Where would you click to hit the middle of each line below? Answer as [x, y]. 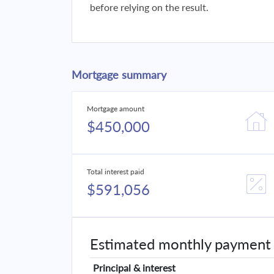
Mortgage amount [116, 109]
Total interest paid [116, 172]
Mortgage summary [119, 75]
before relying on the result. [149, 7]
